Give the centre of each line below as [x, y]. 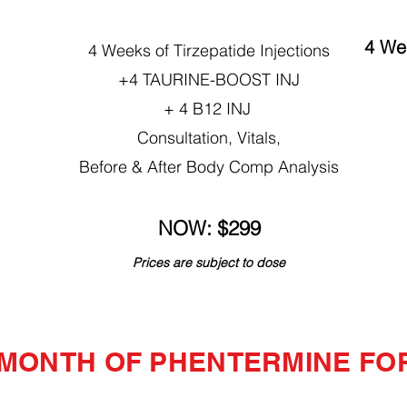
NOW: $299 [209, 228]
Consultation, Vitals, [209, 137]
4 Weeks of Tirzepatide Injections [209, 50]
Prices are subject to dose [209, 262]
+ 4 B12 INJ [209, 108]
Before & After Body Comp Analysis [209, 166]
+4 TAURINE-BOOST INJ [209, 79]
